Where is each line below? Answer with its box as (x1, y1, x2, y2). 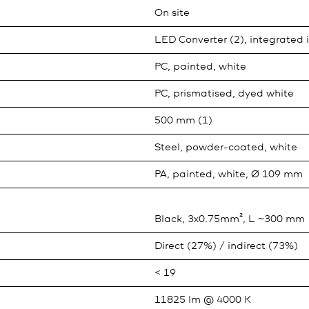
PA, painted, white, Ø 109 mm (154, 170, 303, 179)
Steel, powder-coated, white (154, 143, 297, 152)
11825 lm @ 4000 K (154, 295, 251, 305)
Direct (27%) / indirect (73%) (154, 241, 298, 251)
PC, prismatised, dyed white (154, 89, 294, 99)
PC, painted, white (154, 62, 246, 72)
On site (154, 8, 190, 18)
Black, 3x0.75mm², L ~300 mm (154, 215, 305, 224)
